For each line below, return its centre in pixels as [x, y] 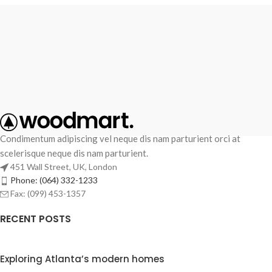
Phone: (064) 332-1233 [54, 180]
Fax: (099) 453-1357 [48, 193]
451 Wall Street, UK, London [64, 166]
